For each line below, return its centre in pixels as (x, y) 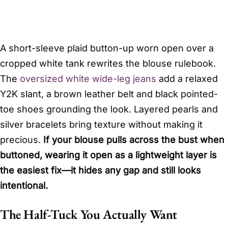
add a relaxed (187, 78)
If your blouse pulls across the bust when (134, 139)
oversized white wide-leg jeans (88, 78)
